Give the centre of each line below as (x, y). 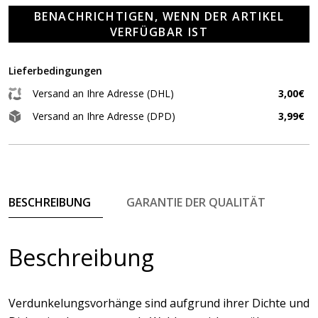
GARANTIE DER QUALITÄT (196, 202)
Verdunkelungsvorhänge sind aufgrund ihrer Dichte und (159, 303)
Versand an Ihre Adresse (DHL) (103, 93)
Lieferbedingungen (55, 71)
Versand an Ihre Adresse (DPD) (104, 116)
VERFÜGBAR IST (159, 32)
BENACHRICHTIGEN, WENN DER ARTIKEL (159, 16)
